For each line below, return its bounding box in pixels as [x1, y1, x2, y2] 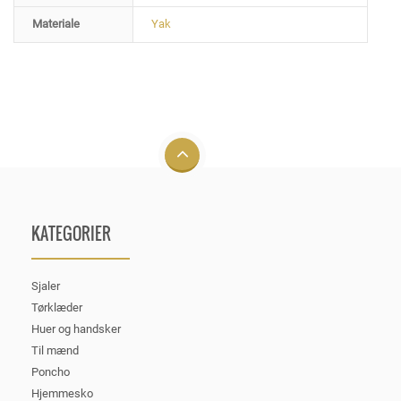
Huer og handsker [31, 322, 121, 336]
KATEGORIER [31, 222, 111, 245]
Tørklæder [31, 301, 82, 314]
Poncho [31, 365, 70, 379]
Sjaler [31, 279, 60, 293]
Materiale [32, 17, 80, 30]
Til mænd [31, 344, 79, 357]
